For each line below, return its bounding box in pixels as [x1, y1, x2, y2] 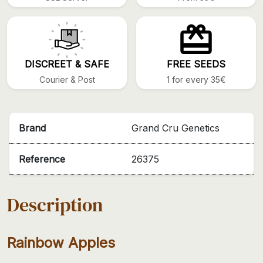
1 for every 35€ [166, 74, 226, 85]
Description [7, 191, 103, 218]
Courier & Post [39, 74, 95, 85]
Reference [19, 153, 65, 165]
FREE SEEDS [167, 58, 225, 70]
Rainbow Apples [7, 234, 115, 251]
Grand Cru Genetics [131, 122, 220, 134]
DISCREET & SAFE [25, 58, 109, 70]
